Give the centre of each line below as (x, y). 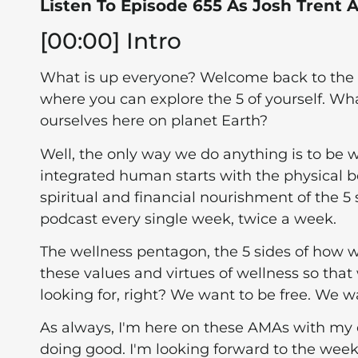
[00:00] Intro (111, 41)
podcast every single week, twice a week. (188, 219)
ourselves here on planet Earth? (154, 121)
